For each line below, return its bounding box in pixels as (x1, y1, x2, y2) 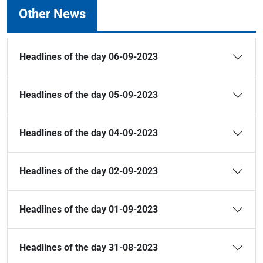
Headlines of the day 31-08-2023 (19, 242, 158, 253)
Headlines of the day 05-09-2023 (19, 89, 158, 100)
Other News (19, 6, 86, 21)
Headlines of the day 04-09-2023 (19, 127, 158, 139)
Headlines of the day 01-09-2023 (19, 204, 158, 215)
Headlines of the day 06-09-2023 (19, 51, 158, 62)
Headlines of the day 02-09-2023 (19, 166, 158, 177)
